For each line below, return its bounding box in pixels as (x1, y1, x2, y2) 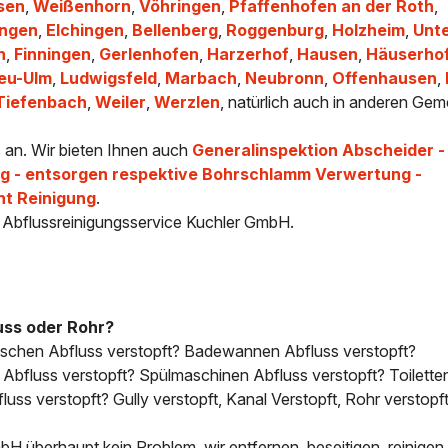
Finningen (14, 44, 92, 65)
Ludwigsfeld (60, 68, 158, 89)
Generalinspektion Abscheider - (192, 140, 446, 161)
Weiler (95, 92, 147, 113)
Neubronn (245, 68, 325, 89)
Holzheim (332, 20, 406, 41)
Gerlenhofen (99, 44, 200, 65)
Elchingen (46, 20, 125, 41)
